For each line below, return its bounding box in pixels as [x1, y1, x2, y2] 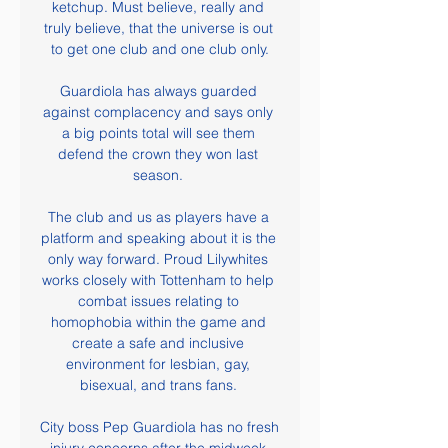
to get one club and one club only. [51, 40, 269, 58]
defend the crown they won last [58, 145, 258, 163]
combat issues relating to [77, 292, 239, 310]
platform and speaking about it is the [40, 229, 276, 247]
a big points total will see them [61, 124, 255, 142]
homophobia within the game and [50, 313, 266, 331]
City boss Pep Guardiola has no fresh [40, 418, 279, 436]
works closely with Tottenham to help [42, 271, 274, 289]
